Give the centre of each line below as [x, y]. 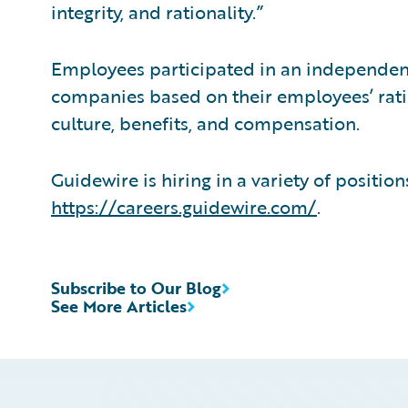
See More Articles [119, 306]
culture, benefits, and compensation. [205, 123]
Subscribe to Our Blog [136, 288]
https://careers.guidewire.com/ [184, 207]
